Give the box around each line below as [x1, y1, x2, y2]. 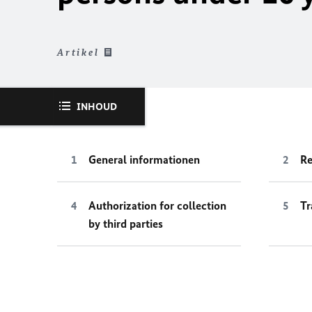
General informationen [88, 153, 200, 166]
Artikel [57, 47, 100, 58]
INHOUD [77, 100, 117, 113]
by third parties [88, 217, 163, 231]
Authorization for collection [88, 198, 226, 212]
